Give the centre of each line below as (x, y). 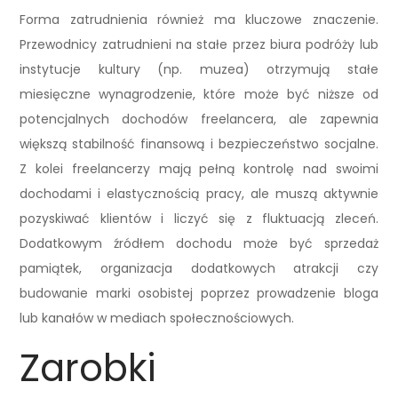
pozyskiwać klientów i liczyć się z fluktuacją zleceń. (199, 219)
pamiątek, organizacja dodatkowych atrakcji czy (199, 269)
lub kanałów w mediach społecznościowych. (157, 318)
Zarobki (88, 369)
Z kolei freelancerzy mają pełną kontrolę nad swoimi (199, 169)
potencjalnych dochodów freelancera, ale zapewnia (199, 119)
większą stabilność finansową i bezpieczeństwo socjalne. (199, 144)
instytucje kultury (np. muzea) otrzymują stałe (199, 70)
